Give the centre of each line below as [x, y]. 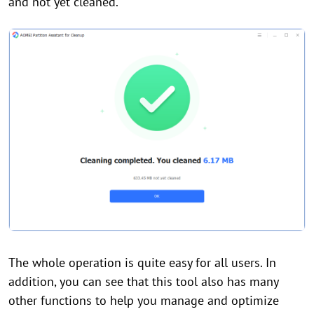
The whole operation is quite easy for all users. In [142, 262]
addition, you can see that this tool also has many [143, 281]
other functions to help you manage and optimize [144, 300]
